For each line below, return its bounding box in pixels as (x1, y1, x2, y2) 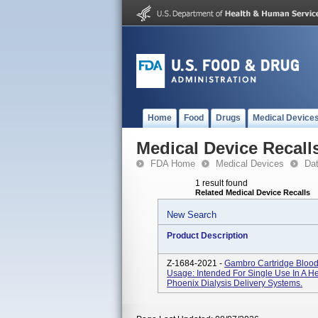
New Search (167, 209, 216, 220)
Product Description (167, 231, 248, 241)
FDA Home (150, 158, 195, 169)
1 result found (195, 178, 248, 188)
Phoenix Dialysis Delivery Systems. (167, 278, 302, 288)
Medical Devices (216, 158, 284, 169)
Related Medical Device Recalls (195, 188, 310, 197)
